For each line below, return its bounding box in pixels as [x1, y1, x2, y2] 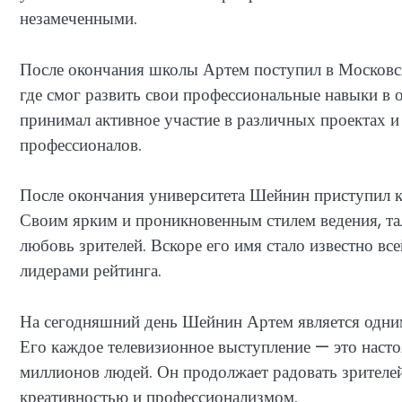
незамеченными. [20, 6, 137, 31]
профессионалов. [20, 132, 142, 157]
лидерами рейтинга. [20, 258, 162, 284]
